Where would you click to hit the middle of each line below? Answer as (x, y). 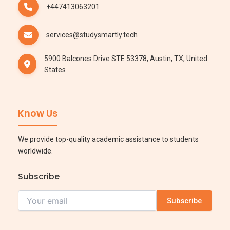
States (55, 70)
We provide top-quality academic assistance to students (108, 139)
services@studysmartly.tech (92, 35)
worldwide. (35, 151)
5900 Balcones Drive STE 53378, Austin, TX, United (126, 59)
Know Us (38, 113)
